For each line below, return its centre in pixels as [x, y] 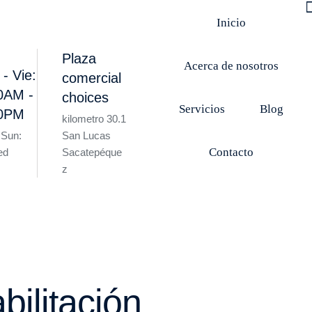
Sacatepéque [92, 152]
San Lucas [87, 135]
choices [86, 97]
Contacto [232, 152]
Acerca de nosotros [232, 66]
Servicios [202, 109]
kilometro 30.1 [94, 119]
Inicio [232, 23]
